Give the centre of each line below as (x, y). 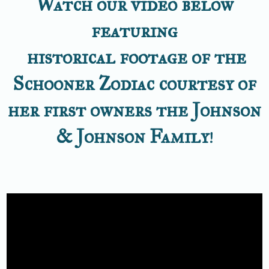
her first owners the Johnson (134, 110)
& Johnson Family (132, 136)
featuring (134, 31)
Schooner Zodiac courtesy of (134, 83)
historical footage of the (134, 57)
